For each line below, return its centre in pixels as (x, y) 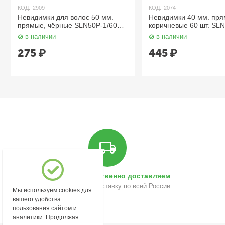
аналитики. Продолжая (46, 217)
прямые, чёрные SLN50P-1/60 (68, 25)
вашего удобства (37, 199)
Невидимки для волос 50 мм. (66, 17)
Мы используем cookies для (52, 190)
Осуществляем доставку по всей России (107, 186)
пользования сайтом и (45, 208)
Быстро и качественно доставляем (107, 176)
